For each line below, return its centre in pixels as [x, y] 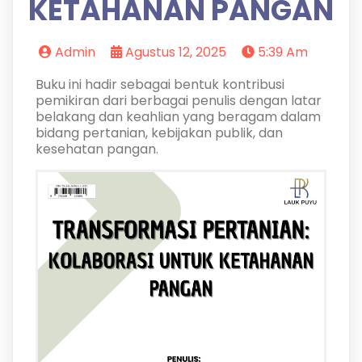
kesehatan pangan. [97, 149]
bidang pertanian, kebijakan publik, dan [159, 133]
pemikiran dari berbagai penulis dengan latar [178, 101]
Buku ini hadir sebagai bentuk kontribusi [160, 84]
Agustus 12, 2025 [175, 52]
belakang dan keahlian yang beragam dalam [178, 117]
